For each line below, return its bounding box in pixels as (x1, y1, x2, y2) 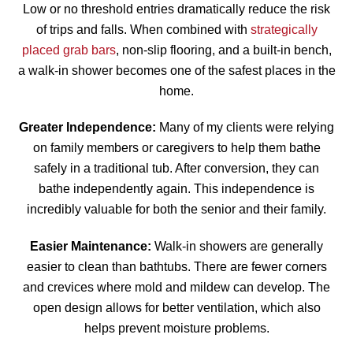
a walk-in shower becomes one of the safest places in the (17, 63, 336, 77)
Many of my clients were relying (156, 121, 334, 135)
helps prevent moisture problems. (84, 321, 269, 336)
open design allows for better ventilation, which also (32, 301, 321, 315)
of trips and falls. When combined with (35, 22, 251, 36)
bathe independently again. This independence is (39, 182, 314, 196)
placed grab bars (21, 43, 116, 57)
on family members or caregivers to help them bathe (32, 141, 321, 155)
